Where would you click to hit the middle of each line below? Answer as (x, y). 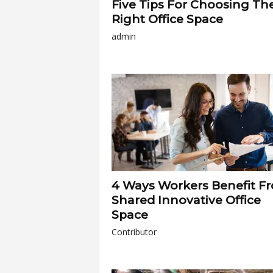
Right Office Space (167, 19)
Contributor (134, 232)
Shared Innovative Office (186, 200)
